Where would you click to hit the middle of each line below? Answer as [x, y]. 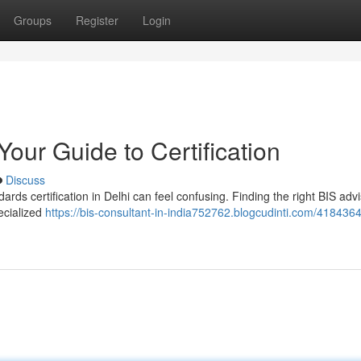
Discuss [25, 180]
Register [97, 20]
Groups [33, 20]
